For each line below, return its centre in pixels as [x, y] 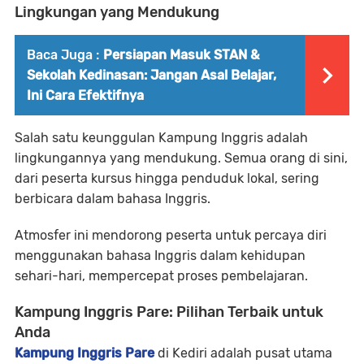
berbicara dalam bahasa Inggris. [113, 199]
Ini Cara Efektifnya [85, 95]
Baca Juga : [63, 55]
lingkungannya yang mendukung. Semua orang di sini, [181, 158]
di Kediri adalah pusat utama [245, 353]
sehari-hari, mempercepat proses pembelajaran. [161, 276]
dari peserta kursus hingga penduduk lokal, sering [167, 178]
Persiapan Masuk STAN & [182, 55]
